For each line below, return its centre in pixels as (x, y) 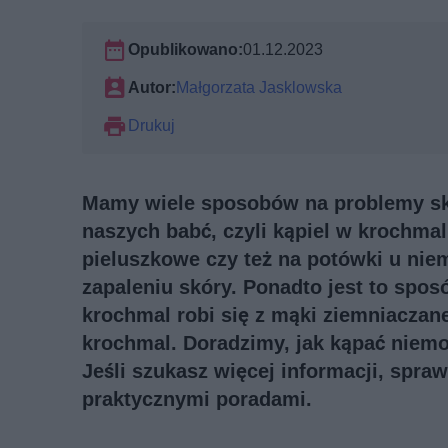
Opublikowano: (185, 49)
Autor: (152, 87)
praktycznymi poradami (194, 398)
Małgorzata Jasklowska (259, 87)
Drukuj (151, 125)
